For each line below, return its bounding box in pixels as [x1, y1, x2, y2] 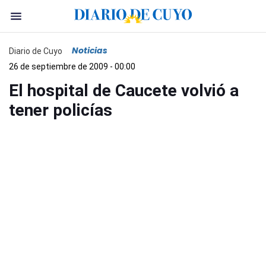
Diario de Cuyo [9, 46, 62, 56]
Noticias [72, 45, 107, 56]
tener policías [9, 100, 112, 120]
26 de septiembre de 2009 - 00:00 [9, 62, 135, 71]
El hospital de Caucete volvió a [9, 81, 239, 100]
